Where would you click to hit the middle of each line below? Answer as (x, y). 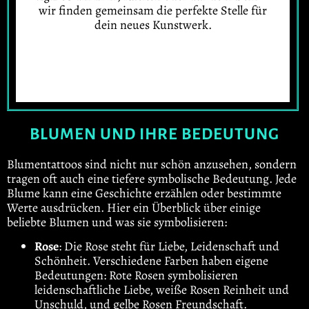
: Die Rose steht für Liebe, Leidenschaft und (169, 247)
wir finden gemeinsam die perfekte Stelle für (153, 11)
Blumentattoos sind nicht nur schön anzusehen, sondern (152, 164)
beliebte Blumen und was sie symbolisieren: (117, 222)
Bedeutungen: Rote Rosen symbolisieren (136, 276)
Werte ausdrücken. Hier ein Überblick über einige (134, 207)
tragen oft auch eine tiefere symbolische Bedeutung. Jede (152, 178)
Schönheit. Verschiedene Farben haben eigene (151, 261)
